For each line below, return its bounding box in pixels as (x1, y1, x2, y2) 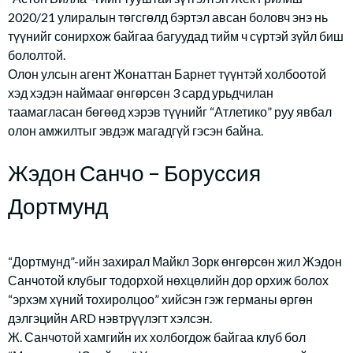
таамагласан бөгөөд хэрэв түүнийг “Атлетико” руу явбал (8, 104, 332, 119)
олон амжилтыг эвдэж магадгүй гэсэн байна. (8, 123, 263, 138)
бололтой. (8, 47, 65, 62)
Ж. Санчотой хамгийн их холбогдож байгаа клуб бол (8, 329, 306, 344)
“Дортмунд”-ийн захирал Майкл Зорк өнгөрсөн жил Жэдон (8, 254, 342, 269)
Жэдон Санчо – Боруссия (8, 159, 261, 186)
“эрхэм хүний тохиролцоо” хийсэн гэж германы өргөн (8, 292, 313, 307)
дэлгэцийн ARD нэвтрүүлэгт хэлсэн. (8, 310, 212, 325)
